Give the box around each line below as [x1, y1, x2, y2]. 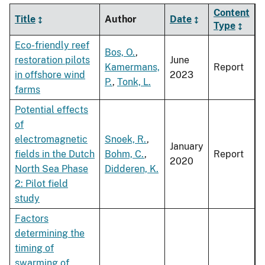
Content [214, 7, 250, 19]
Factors [15, 213, 49, 225]
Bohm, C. [105, 148, 144, 160]
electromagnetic [15, 134, 88, 146]
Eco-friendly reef [15, 40, 89, 51]
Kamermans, [105, 62, 160, 73]
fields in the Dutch [15, 148, 95, 160]
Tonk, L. [117, 76, 151, 88]
